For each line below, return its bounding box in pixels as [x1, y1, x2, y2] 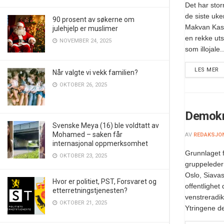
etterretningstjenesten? [52, 186, 127, 194]
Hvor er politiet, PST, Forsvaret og [52, 177, 156, 185]
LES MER [194, 66, 219, 73]
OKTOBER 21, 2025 [58, 199, 107, 206]
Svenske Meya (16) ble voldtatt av [52, 121, 159, 129]
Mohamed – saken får [52, 130, 122, 138]
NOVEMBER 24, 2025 [58, 37, 111, 44]
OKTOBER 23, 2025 [58, 152, 107, 159]
